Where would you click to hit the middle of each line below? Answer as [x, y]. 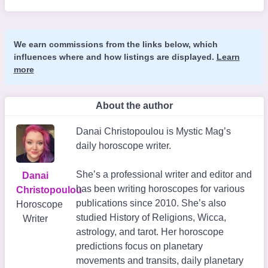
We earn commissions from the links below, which [115, 45]
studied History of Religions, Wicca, [151, 218]
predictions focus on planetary [139, 246]
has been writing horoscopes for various [160, 189]
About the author [134, 106]
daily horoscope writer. [123, 146]
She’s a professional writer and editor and [164, 175]
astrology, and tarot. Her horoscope [150, 232]
